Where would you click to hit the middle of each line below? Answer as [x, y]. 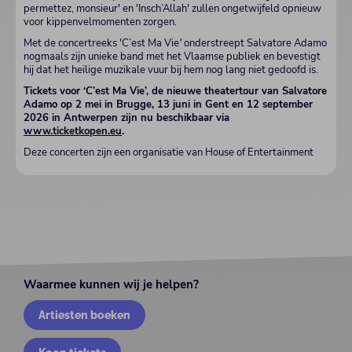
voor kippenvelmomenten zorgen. [100, 22]
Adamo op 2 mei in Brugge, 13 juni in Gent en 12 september [168, 104]
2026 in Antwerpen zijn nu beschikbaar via [126, 117]
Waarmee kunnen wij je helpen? [111, 285]
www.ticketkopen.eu [73, 131]
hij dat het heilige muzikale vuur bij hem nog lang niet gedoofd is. [171, 70]
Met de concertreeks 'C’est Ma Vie [101, 43]
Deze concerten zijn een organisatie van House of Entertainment [169, 152]
